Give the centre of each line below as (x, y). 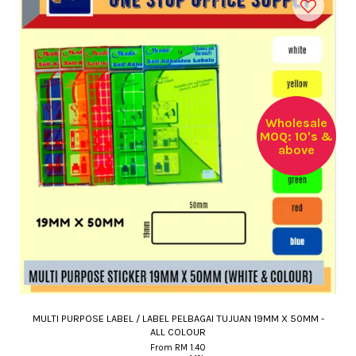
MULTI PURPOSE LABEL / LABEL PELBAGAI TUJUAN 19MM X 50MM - (178, 318)
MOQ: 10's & (296, 136)
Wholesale (296, 122)
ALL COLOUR (178, 332)
